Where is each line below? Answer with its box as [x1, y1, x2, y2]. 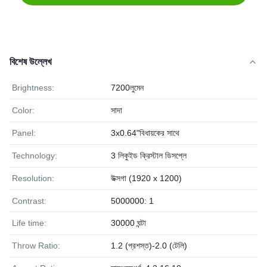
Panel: [12, 128, 36, 138]
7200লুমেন [111, 83, 144, 92]
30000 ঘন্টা [111, 218, 146, 228]
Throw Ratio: [12, 241, 60, 250]
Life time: [12, 218, 46, 228]
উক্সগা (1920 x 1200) [111, 173, 182, 183]
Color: [12, 105, 35, 115]
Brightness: [12, 83, 54, 92]
